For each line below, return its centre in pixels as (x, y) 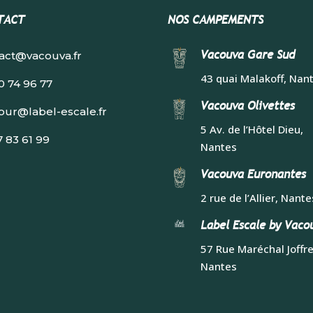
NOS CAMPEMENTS (216, 20)
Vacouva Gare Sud (248, 54)
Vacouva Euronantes (254, 174)
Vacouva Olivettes (248, 105)
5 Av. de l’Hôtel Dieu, (252, 129)
